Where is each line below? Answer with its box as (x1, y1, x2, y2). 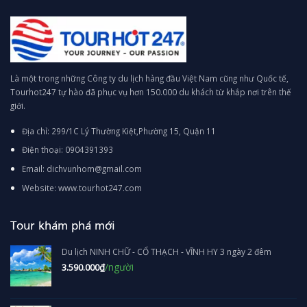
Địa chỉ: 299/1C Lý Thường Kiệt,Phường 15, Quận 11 (21, 125, 216, 136)
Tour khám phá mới (10, 217, 115, 233)
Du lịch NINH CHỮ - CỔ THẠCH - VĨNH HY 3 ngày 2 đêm (62, 245, 271, 258)
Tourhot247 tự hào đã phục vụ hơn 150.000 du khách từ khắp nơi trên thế (10, 86, 291, 97)
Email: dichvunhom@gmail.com (21, 163, 142, 175)
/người (105, 260, 134, 273)
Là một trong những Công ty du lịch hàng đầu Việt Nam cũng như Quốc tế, (10, 72, 288, 84)
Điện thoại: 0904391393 (21, 144, 115, 156)
